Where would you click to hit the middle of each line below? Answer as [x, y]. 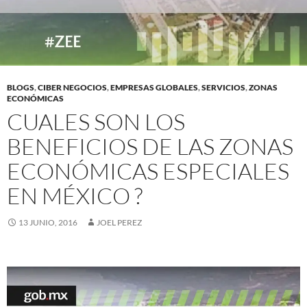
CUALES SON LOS [96, 122]
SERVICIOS [223, 88]
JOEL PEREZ [119, 223]
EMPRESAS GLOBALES [154, 88]
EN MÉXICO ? [75, 196]
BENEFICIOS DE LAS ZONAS [150, 147]
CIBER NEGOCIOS [72, 88]
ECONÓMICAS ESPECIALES [148, 171]
